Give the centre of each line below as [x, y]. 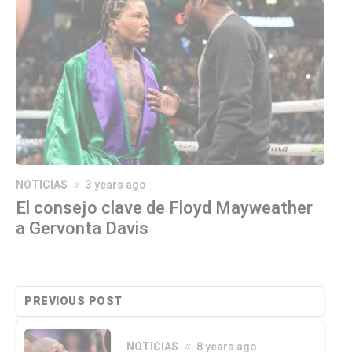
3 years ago [116, 185]
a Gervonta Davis [82, 228]
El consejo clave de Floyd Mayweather [164, 208]
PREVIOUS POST [73, 301]
